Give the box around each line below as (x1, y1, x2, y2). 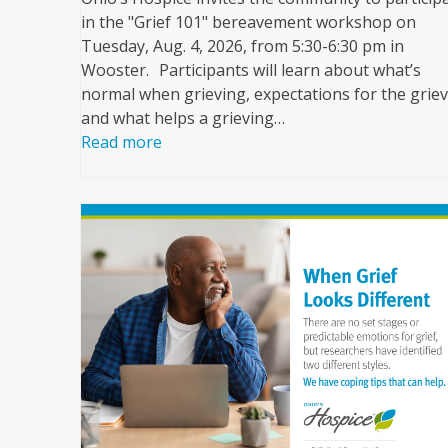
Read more (80, 131, 162, 154)
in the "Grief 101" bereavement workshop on (80, 11, 416, 34)
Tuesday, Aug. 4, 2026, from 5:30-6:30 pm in (80, 35, 404, 58)
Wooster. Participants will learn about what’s (80, 59, 421, 82)
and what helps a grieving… (80, 107, 285, 130)
